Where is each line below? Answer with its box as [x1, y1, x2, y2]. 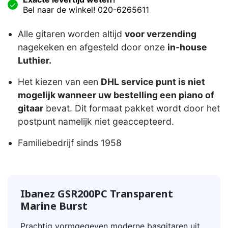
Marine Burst [20, 199, 88, 213]
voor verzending [125, 28, 196, 40]
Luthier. [18, 55, 51, 66]
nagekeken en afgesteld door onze [18, 42, 167, 53]
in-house [167, 42, 207, 53]
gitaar [18, 103, 43, 114]
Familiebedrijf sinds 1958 [18, 137, 122, 149]
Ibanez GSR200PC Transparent [20, 187, 173, 201]
